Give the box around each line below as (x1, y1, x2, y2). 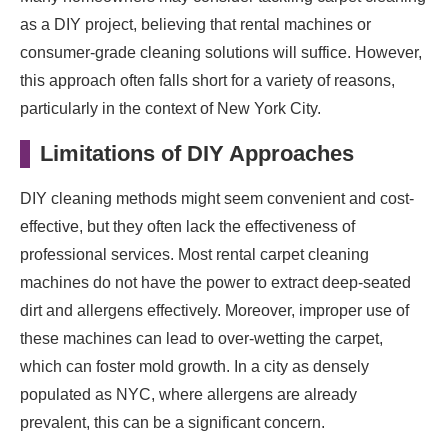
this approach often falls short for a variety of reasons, (20, 71, 395, 89)
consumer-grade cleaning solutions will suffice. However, (20, 43, 422, 61)
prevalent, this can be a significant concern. (20, 413, 325, 431)
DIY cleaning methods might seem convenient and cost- (20, 189, 414, 207)
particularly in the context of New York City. (20, 99, 321, 117)
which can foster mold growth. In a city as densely (20, 357, 369, 375)
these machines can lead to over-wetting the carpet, (20, 329, 383, 347)
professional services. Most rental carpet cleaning (20, 245, 369, 263)
